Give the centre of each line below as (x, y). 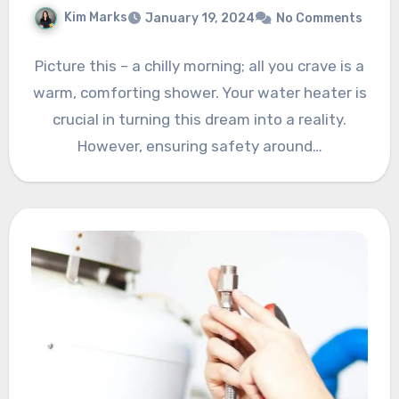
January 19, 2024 (199, 18)
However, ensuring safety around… (199, 146)
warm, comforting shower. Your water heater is (199, 92)
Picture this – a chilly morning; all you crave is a (199, 65)
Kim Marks (95, 18)
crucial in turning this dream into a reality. (199, 119)
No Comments (319, 18)
